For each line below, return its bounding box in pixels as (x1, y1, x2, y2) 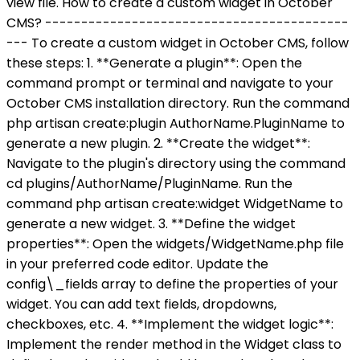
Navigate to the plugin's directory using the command (6, 154, 346, 174)
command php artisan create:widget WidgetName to (6, 194, 343, 214)
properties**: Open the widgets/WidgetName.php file (6, 235, 344, 254)
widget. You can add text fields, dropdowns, (6, 295, 276, 314)
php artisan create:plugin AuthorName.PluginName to (6, 114, 345, 133)
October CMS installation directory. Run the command (6, 94, 350, 113)
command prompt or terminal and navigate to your (6, 74, 333, 93)
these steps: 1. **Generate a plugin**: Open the (6, 54, 302, 73)
